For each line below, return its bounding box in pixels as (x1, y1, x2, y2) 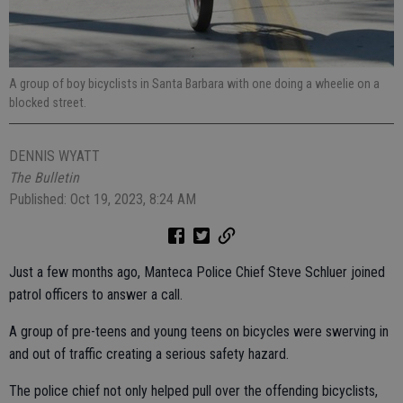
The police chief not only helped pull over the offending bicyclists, (9, 382, 378, 400)
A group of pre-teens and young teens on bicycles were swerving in (9, 323, 389, 341)
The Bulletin (9, 169, 79, 187)
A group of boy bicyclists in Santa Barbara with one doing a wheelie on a (9, 76, 380, 92)
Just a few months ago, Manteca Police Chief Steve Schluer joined (9, 264, 385, 282)
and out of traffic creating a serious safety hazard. (9, 345, 289, 363)
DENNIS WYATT (9, 148, 100, 166)
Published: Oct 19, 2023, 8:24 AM (9, 191, 196, 209)
